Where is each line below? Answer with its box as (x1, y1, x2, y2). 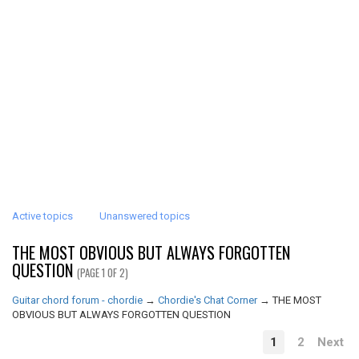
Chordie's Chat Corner (158, 294, 257, 306)
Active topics (12, 210, 73, 222)
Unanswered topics (99, 210, 190, 222)
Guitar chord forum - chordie (12, 294, 143, 306)
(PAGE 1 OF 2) (77, 264, 128, 280)
